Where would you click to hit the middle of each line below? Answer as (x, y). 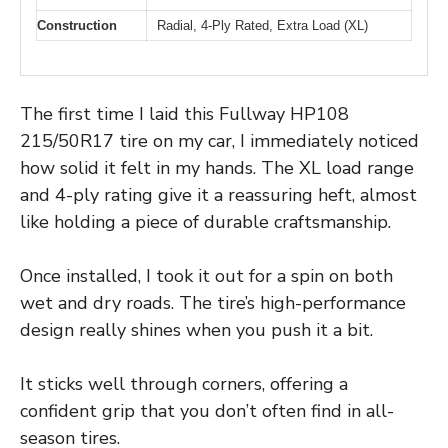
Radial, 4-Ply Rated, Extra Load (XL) (262, 25)
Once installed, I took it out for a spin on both (206, 276)
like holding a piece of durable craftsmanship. (205, 222)
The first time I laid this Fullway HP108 (184, 114)
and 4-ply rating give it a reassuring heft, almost (218, 195)
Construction (77, 25)
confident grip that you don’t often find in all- (207, 411)
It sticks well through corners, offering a (184, 384)
